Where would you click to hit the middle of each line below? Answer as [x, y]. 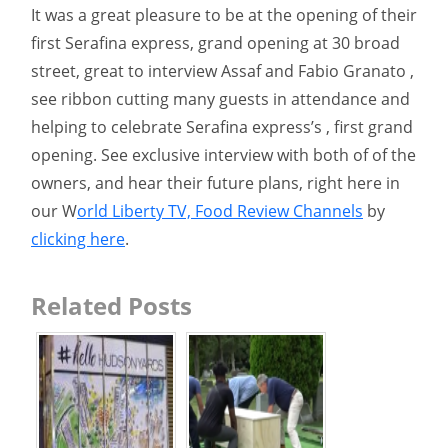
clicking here [78, 238]
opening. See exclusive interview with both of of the [223, 154]
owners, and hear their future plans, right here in [215, 182]
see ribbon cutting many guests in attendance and [220, 98]
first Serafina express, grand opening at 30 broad [215, 42]
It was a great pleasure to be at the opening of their [224, 14]
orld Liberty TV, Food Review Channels [220, 210]
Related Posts [111, 305]
